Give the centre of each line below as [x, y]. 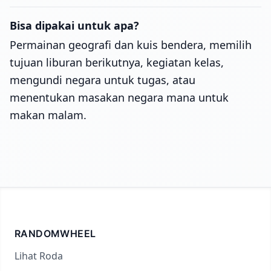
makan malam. [48, 115]
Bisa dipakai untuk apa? [74, 25]
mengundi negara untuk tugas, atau [103, 80]
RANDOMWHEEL [55, 233]
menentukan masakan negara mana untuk [119, 97]
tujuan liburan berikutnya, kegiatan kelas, [117, 62]
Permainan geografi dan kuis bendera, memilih [131, 45]
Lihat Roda [39, 256]
